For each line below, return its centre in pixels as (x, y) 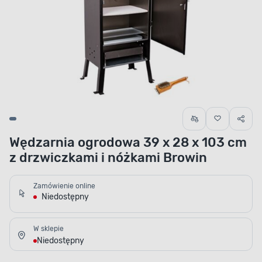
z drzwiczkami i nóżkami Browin (108, 158)
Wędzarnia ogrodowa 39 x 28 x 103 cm (128, 143)
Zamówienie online (64, 186)
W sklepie (49, 229)
